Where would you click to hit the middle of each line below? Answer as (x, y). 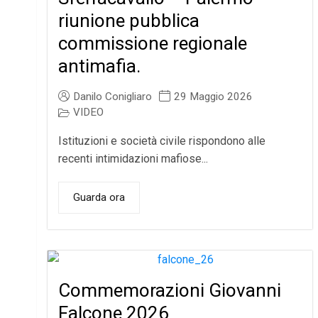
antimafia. (100, 66)
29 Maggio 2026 (214, 97)
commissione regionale (153, 44)
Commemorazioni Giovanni (170, 291)
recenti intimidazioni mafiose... (133, 159)
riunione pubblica (129, 21)
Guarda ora (99, 198)
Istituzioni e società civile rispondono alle (162, 141)
